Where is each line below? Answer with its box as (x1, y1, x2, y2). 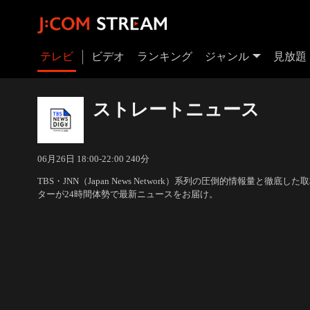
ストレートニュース (92, 99, 259, 120)
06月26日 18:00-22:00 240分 (37, 153, 149, 164)
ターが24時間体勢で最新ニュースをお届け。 (37, 188, 218, 199)
